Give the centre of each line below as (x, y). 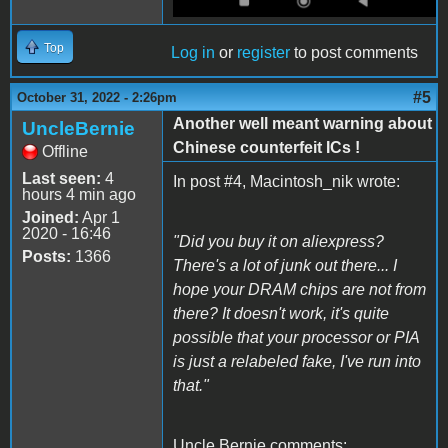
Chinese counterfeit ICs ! (266, 148)
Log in (193, 53)
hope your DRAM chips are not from (299, 290)
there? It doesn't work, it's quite (281, 314)
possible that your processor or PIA (296, 338)
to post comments (354, 53)
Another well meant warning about (302, 124)
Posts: (46, 257)
